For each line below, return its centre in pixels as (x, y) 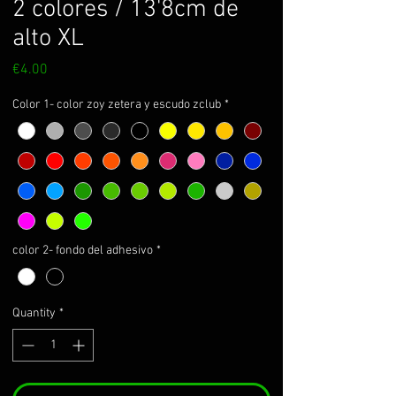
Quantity (34, 313)
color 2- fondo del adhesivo (83, 250)
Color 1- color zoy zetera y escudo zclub (117, 104)
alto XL (48, 38)
